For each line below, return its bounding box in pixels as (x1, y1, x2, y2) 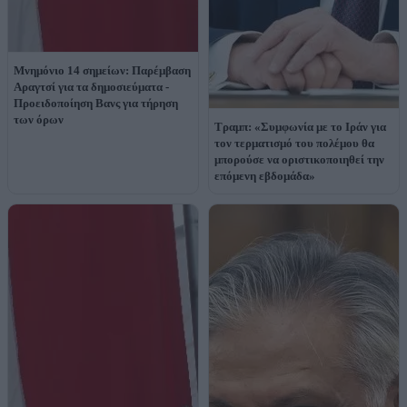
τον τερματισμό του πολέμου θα (214, 136, 374, 151)
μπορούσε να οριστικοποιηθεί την (214, 153, 384, 167)
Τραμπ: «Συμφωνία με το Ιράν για (214, 120, 386, 134)
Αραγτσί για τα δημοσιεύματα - (14, 80, 169, 94)
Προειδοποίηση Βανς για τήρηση (14, 96, 178, 111)
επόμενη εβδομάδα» (214, 169, 315, 184)
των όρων (14, 113, 64, 127)
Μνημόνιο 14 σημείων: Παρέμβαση (14, 64, 191, 78)
